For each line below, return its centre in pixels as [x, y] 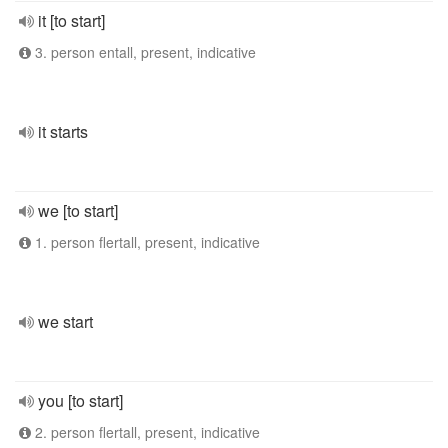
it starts [63, 131]
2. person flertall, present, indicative [145, 432]
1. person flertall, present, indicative [145, 242]
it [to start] [71, 20]
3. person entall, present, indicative [143, 52]
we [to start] [78, 210]
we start [65, 321]
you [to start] [80, 400]
